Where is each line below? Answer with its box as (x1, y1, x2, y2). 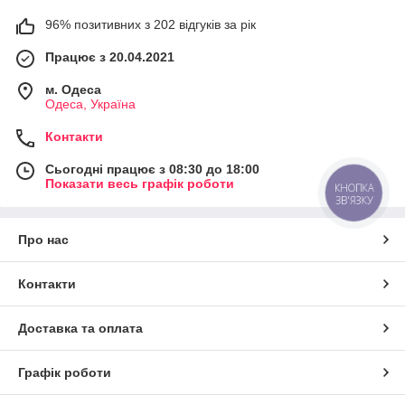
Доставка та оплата (18, 320, 143, 335)
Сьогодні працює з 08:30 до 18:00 (45, 161, 259, 176)
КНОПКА (334, 180, 374, 195)
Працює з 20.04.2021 (45, 49, 174, 64)
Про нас (18, 231, 69, 247)
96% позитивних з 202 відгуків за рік (45, 16, 256, 32)
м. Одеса (45, 81, 101, 97)
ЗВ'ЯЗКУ (334, 193, 373, 207)
